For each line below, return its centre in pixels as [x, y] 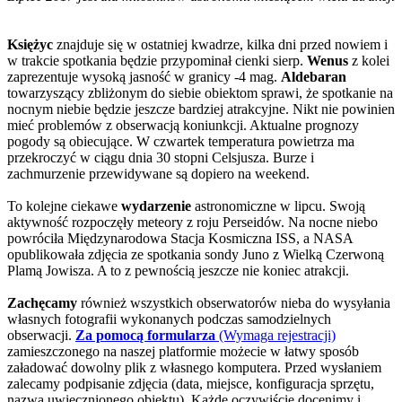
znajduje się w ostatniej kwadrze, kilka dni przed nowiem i [222, 44]
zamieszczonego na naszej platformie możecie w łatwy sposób [183, 351]
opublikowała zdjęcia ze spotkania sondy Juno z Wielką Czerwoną [196, 254]
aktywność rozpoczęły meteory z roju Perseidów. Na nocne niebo [192, 222]
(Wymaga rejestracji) [275, 335]
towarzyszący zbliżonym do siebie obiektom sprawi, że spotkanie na [200, 92]
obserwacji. [41, 335]
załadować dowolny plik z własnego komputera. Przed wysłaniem [194, 367]
